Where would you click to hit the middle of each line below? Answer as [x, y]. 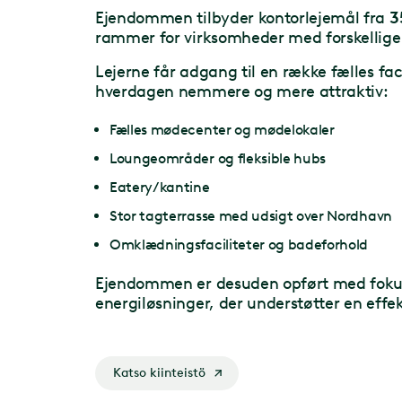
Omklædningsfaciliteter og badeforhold [239, 244]
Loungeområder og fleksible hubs [218, 158]
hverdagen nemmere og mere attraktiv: [242, 91]
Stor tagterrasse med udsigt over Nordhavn [251, 215]
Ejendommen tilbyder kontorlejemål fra [242, 17]
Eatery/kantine [160, 187]
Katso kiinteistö [159, 373]
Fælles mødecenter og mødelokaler [222, 129]
